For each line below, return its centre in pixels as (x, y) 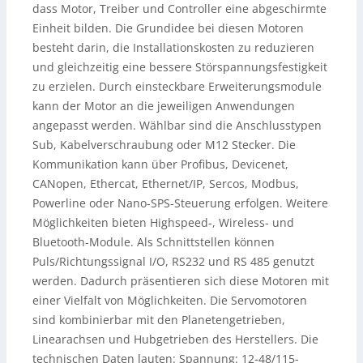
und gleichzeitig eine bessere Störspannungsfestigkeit (180, 66)
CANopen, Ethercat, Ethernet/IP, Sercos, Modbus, (166, 183)
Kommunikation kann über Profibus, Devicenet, (160, 164)
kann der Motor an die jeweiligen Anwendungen (164, 105)
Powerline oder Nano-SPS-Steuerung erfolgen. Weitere (180, 203)
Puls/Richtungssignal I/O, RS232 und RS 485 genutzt (173, 261)
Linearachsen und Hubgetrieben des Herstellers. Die (175, 339)
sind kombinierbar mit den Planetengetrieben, (159, 319)
